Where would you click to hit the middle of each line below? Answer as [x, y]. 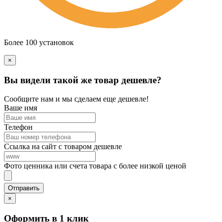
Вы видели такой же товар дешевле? [83, 80]
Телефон [18, 127]
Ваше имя [21, 108]
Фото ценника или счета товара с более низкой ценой [95, 166]
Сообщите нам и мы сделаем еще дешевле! [76, 99]
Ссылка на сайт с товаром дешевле [63, 147]
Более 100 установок [39, 43]
